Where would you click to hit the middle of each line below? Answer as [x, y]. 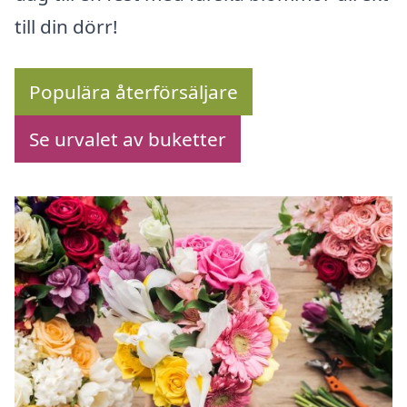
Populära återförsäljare [134, 92]
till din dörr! [66, 27]
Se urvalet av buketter [128, 139]
